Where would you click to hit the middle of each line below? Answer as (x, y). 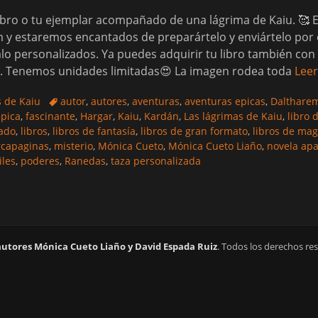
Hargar (97, 116)
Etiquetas (69, 100)
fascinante (50, 116)
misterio (73, 146)
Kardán (161, 116)
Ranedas (85, 161)
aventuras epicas (225, 101)
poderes (40, 161)
